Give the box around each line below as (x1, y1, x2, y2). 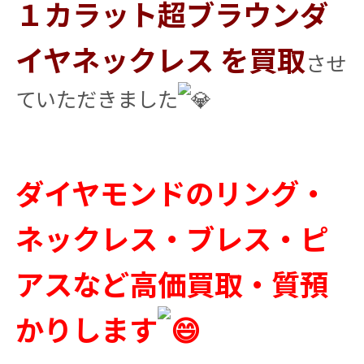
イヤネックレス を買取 (15, 38, 305, 80)
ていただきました (15, 84, 178, 113)
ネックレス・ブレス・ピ (15, 217, 328, 258)
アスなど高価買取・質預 (15, 262, 328, 304)
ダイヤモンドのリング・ (15, 171, 327, 213)
